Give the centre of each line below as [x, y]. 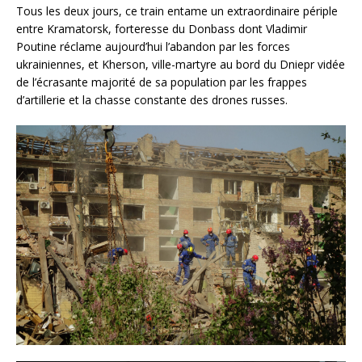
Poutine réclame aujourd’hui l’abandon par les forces [153, 46]
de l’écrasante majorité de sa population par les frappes [162, 82]
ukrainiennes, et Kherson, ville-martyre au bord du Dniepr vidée [181, 64]
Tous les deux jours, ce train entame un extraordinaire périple [177, 11]
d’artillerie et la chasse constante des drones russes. [152, 99]
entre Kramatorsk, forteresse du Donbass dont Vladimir [162, 28]
